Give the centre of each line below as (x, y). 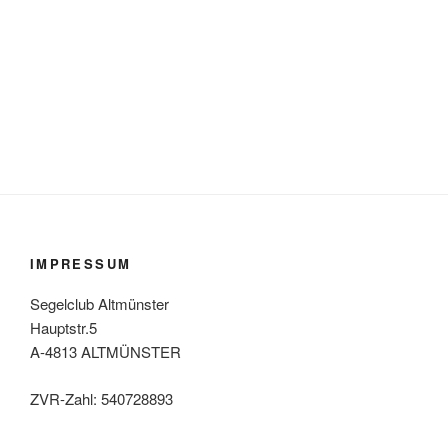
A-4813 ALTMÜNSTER (105, 352)
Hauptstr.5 (63, 328)
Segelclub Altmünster (99, 304)
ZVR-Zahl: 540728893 (101, 398)
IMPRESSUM (81, 263)
